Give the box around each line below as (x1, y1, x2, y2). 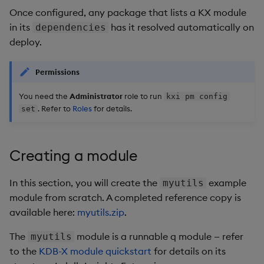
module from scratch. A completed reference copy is (9, 191, 241, 203)
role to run (123, 91, 164, 101)
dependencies (35, 22, 106, 33)
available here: (9, 206, 77, 218)
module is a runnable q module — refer (74, 230, 244, 242)
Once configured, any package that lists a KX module (9, 6, 246, 18)
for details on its (151, 245, 226, 257)
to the (9, 245, 39, 257)
